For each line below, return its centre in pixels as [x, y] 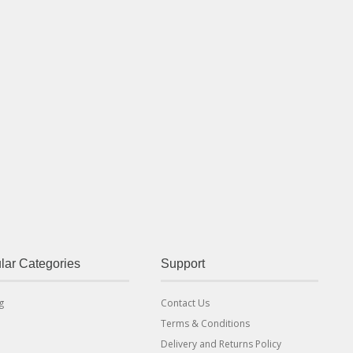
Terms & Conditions [205, 323]
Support [183, 264]
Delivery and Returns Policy [221, 344]
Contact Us [185, 303]
